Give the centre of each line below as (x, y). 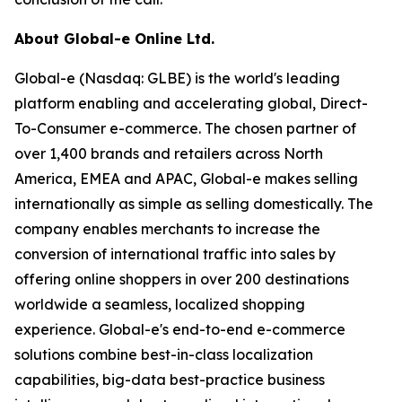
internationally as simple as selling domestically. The (194, 204)
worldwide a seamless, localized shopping (160, 304)
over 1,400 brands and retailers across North (169, 153)
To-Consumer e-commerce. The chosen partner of (185, 128)
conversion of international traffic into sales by (175, 254)
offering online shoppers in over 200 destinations (182, 279)
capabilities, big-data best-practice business (170, 380)
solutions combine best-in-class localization (164, 354)
